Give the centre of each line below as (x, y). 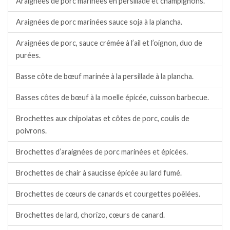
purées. (28, 55)
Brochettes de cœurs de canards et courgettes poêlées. (108, 194)
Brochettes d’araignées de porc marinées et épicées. (102, 151)
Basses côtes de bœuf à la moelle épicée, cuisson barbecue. (112, 97)
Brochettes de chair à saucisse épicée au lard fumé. (99, 172)
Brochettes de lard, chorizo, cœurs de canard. (90, 215)
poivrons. (31, 130)
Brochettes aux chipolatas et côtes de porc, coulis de (103, 118)
